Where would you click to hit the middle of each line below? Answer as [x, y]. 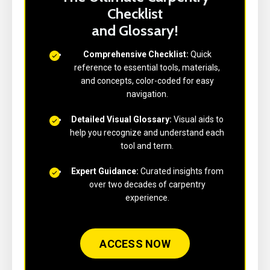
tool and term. [147, 146]
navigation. [147, 94]
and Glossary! [135, 31]
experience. [147, 198]
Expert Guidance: [105, 171]
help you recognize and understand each [147, 133]
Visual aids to [198, 120]
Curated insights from [182, 171]
